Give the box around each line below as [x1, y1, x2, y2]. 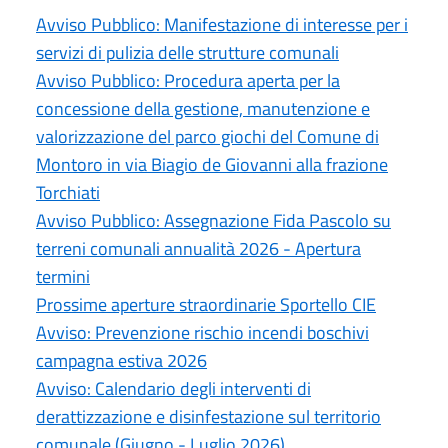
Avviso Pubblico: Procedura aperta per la [36, 66, 340, 94]
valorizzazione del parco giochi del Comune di [36, 122, 379, 150]
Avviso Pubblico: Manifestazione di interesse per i [36, 10, 408, 38]
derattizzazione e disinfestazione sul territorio [36, 402, 381, 430]
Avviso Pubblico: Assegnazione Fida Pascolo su [36, 206, 391, 234]
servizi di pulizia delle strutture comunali [36, 38, 339, 66]
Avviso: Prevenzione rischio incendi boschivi [36, 318, 369, 346]
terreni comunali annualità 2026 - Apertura [36, 234, 361, 262]
